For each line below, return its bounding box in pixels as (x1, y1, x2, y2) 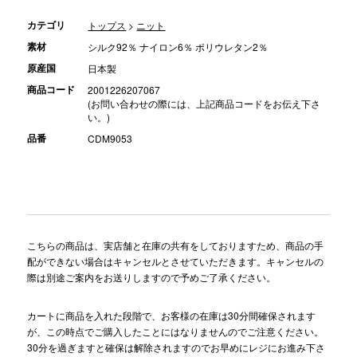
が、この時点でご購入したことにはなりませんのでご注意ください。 (27, 324, 324, 339)
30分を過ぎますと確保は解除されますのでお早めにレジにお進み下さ (27, 340, 326, 355)
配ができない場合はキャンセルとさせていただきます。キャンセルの (27, 254, 324, 269)
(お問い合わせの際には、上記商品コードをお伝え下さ (88, 96, 321, 111)
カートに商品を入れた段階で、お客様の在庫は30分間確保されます (27, 308, 316, 323)
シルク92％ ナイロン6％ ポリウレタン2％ (88, 40, 269, 54)
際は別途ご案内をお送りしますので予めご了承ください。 (27, 270, 277, 284)
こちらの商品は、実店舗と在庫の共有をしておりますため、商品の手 (27, 238, 324, 253)
